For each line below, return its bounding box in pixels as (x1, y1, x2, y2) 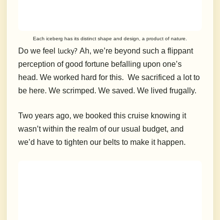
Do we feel (18, 47, 55, 55)
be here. (18, 86, 47, 95)
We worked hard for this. (40, 73, 124, 82)
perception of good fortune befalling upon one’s (18, 60, 182, 69)
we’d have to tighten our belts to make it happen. (18, 138, 186, 147)
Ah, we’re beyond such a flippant (80, 47, 193, 55)
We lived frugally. (137, 86, 196, 95)
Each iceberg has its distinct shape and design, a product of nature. (33, 36, 187, 42)
